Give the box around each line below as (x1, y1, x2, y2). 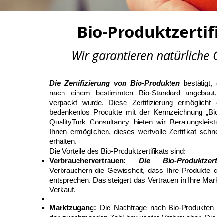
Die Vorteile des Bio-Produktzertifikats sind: (49, 147, 186, 155)
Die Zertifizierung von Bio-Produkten (49, 79, 180, 87)
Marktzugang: (49, 203, 96, 212)
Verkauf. (49, 186, 76, 194)
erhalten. (49, 137, 77, 145)
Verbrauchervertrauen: (49, 156, 126, 165)
